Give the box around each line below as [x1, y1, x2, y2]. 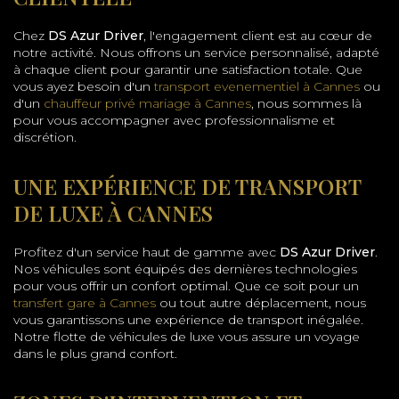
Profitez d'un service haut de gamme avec [13, 244, 280, 261]
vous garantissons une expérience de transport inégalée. [13, 312, 363, 329]
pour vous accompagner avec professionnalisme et [13, 112, 335, 129]
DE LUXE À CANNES [13, 199, 213, 228]
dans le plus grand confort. [13, 346, 177, 362]
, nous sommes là [251, 95, 362, 112]
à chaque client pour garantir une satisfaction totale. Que [13, 61, 362, 78]
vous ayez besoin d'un [13, 78, 154, 95]
